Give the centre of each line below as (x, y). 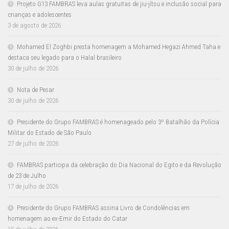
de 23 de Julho (27, 176)
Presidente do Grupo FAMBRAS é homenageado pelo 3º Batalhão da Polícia (118, 122)
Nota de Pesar (36, 90)
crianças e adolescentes (40, 15)
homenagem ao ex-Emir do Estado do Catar (67, 219)
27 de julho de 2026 (33, 144)
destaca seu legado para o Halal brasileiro (65, 58)
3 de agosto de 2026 (34, 26)
